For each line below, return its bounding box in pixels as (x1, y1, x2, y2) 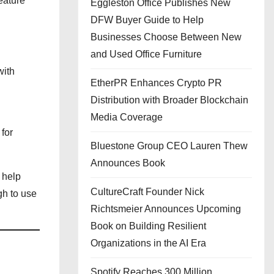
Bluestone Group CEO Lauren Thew (91, 141, 248, 151)
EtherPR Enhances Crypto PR (91, 78, 222, 88)
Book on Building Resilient (91, 221, 206, 231)
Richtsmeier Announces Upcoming (91, 204, 241, 214)
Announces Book (91, 158, 165, 168)
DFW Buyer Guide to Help (91, 15, 204, 25)
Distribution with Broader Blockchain (91, 95, 248, 105)
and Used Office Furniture (91, 49, 202, 59)
